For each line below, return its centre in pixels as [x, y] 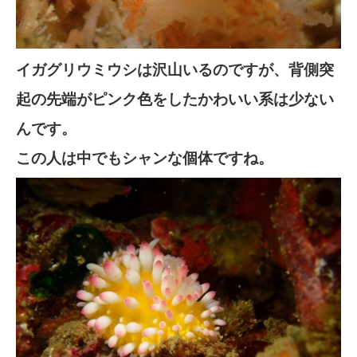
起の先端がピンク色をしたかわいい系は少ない [175, 98]
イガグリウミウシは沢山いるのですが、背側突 [175, 69]
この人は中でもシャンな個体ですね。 [145, 157]
